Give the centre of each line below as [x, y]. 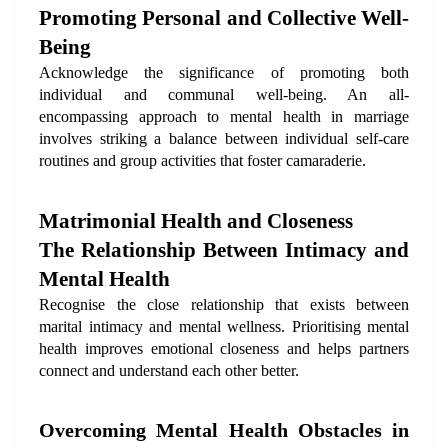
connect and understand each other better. [169, 370]
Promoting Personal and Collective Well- [224, 18]
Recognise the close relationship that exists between [224, 304]
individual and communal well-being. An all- [224, 94]
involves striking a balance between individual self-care [224, 138]
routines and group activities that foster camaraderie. [202, 160]
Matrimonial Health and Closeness [196, 221]
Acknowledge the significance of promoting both [224, 72]
